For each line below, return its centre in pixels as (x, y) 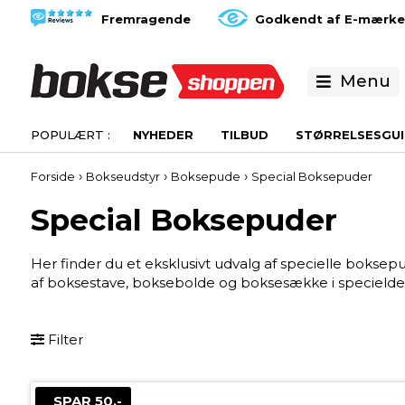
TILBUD (244, 135)
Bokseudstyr (122, 176)
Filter (63, 339)
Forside (52, 176)
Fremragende (146, 19)
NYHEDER (163, 135)
